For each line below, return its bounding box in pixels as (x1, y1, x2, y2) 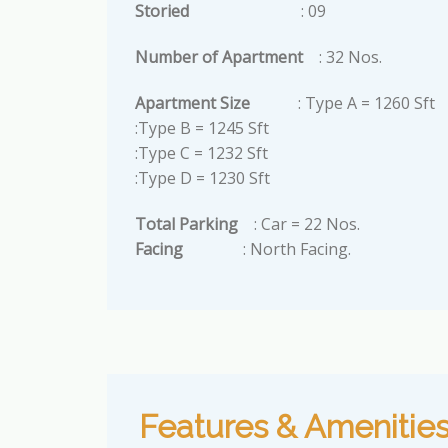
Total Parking (134, 212, 254, 235)
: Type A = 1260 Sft (297, 91, 435, 114)
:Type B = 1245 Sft (134, 116, 269, 139)
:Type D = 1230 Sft (134, 166, 270, 189)
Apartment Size (134, 91, 298, 114)
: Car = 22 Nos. (253, 212, 360, 235)
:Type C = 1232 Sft (134, 141, 268, 164)
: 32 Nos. (314, 46, 382, 69)
